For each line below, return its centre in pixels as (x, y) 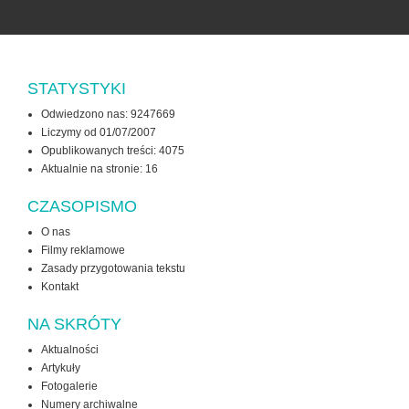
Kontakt (60, 287)
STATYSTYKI (77, 89)
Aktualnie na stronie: (93, 169)
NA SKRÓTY (74, 325)
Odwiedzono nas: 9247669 (108, 115)
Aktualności (70, 350)
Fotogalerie (69, 387)
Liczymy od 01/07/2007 (99, 133)
